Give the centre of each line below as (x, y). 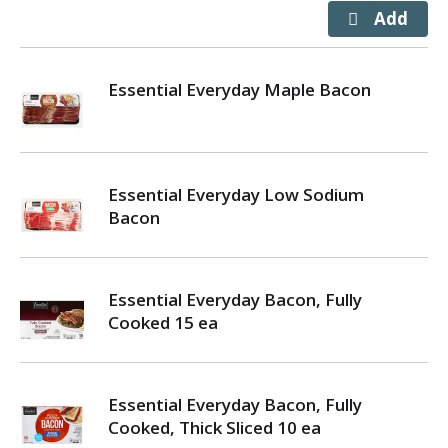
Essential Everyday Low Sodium (236, 194)
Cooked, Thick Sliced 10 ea (214, 427)
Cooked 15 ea (163, 322)
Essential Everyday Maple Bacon (239, 89)
